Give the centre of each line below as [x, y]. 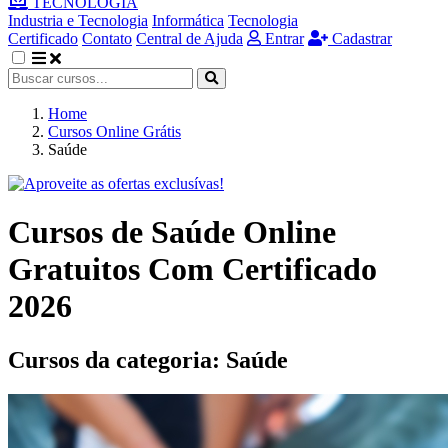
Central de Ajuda [189, 38]
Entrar [282, 38]
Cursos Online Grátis [114, 131]
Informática [188, 20]
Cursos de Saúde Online [172, 232]
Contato [107, 38]
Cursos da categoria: [117, 359]
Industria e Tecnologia [78, 20]
